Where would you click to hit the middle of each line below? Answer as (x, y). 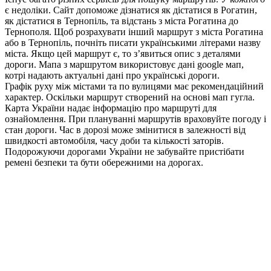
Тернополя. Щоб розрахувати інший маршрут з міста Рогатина (134, 32)
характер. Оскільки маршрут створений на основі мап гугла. (130, 97)
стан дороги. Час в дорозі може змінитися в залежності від (125, 130)
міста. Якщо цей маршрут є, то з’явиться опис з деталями (123, 54)
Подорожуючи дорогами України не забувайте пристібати (125, 152)
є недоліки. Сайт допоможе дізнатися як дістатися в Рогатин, (131, 10)
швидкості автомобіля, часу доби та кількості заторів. (114, 141)
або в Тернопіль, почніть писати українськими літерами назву (133, 43)
